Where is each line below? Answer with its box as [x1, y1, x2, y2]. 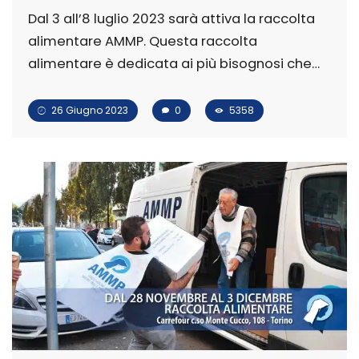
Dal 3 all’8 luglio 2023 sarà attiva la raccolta [28, 9, 315, 28]
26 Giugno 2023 [49, 103, 128, 117]
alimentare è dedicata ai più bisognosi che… [28, 54, 320, 73]
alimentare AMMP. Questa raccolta [28, 31, 257, 50]
